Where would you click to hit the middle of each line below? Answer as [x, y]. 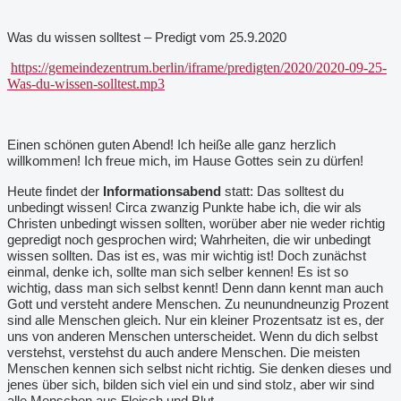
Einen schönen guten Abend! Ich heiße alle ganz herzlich [171, 145]
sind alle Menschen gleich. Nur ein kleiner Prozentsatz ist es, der [196, 320]
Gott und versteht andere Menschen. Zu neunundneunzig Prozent [198, 304]
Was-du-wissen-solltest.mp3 [86, 83]
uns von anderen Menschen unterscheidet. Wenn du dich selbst [192, 336]
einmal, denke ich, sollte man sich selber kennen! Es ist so [178, 272]
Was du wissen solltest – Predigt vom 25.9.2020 [147, 37]
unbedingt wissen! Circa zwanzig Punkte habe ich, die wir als [184, 207]
